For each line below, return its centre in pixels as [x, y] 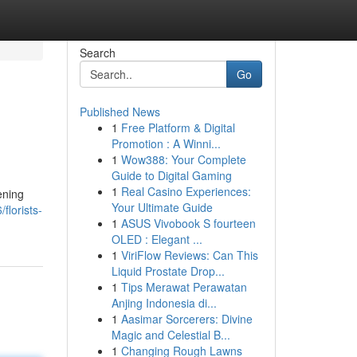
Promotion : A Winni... [166, 143]
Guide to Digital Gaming [171, 175]
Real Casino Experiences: [186, 191]
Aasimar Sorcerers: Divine [186, 319]
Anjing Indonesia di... [164, 303]
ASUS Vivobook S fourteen [188, 223]
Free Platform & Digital [178, 127]
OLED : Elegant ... [157, 239]
